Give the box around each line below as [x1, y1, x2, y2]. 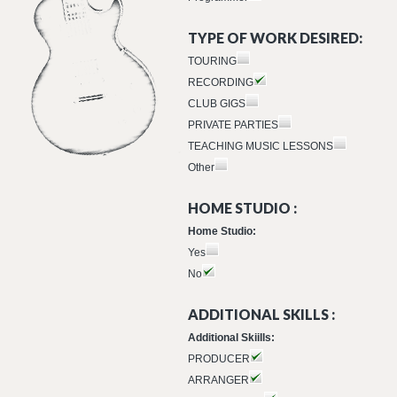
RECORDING [188, 76, 253, 89]
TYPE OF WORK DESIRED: [188, 29, 362, 46]
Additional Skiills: [188, 331, 275, 344]
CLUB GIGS [188, 97, 245, 110]
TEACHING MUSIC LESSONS [188, 140, 333, 152]
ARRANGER [188, 374, 249, 386]
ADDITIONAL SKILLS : [188, 306, 335, 323]
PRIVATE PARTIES [188, 119, 278, 131]
